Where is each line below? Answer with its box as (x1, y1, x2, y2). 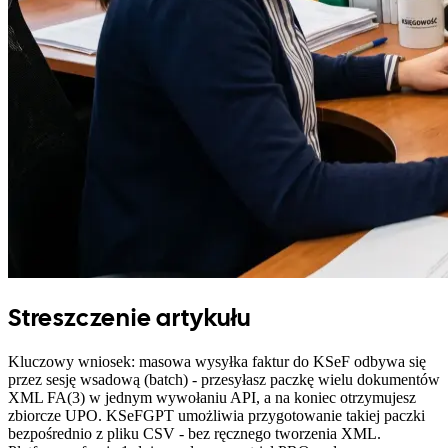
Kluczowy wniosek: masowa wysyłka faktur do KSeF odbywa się (8, 352, 426, 370)
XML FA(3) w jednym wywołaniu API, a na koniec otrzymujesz (8, 388, 416, 406)
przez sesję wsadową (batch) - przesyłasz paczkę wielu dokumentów (8, 370, 440, 388)
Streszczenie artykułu (8, 301, 251, 333)
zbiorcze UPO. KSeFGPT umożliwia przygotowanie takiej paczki (8, 406, 425, 424)
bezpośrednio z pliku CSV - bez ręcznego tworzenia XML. (8, 424, 381, 442)
